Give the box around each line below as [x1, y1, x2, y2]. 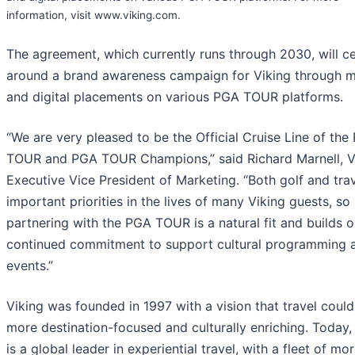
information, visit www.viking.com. [6, 9, 181, 22]
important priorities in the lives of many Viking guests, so [6, 193, 350, 210]
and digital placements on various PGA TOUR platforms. [6, 89, 343, 105]
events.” [6, 258, 53, 274]
